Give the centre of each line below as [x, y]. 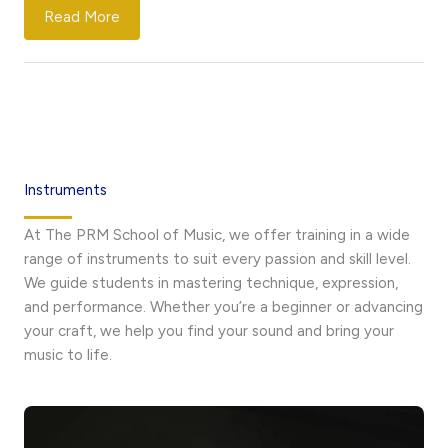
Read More [82, 17]
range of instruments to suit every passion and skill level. [217, 259]
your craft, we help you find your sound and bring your [209, 331]
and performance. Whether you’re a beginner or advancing [223, 307]
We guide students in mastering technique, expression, [211, 283]
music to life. [68, 355]
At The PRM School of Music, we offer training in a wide [217, 235]
